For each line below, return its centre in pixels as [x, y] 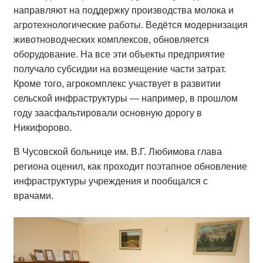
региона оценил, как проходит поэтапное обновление [130, 166]
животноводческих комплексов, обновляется [111, 39]
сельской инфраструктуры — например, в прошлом [126, 98]
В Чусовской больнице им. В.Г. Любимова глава [118, 151]
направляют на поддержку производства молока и [124, 10]
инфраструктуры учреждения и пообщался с [111, 181]
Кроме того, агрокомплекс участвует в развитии [117, 83]
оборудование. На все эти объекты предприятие [119, 54]
